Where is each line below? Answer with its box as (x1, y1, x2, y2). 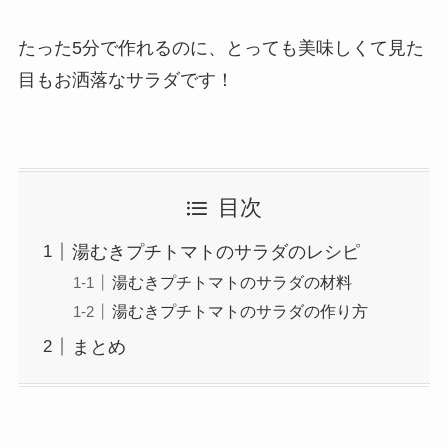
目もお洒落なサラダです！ (17, 69, 234, 90)
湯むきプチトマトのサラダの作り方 (111, 301, 368, 320)
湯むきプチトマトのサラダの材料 (111, 272, 352, 291)
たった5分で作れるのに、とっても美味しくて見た (17, 37, 424, 58)
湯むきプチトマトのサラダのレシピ (71, 241, 360, 262)
